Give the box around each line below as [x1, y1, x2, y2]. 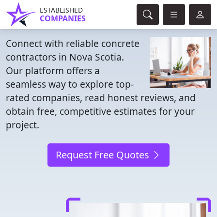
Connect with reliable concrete [6, 37, 139, 50]
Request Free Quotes [56, 148, 152, 161]
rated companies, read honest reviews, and [6, 91, 196, 104]
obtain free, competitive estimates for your [6, 105, 195, 118]
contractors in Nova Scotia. [6, 50, 124, 63]
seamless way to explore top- [6, 77, 134, 91]
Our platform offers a [6, 64, 100, 77]
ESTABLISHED [40, 5, 83, 15]
